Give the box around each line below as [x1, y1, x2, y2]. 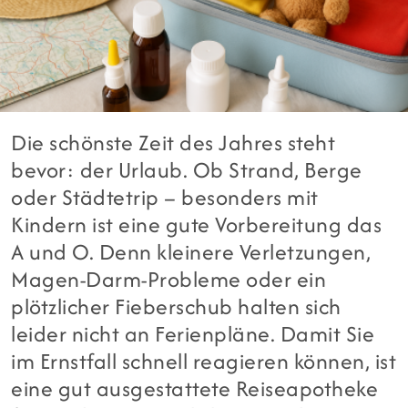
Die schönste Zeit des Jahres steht [11, 126, 336, 158]
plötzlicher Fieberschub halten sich [11, 290, 342, 322]
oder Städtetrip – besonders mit [11, 180, 319, 213]
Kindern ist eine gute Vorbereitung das [11, 208, 382, 240]
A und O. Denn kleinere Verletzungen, [11, 235, 372, 268]
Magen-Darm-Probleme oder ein [11, 262, 327, 295]
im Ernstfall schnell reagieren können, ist [11, 344, 397, 377]
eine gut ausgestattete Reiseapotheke [11, 372, 379, 404]
